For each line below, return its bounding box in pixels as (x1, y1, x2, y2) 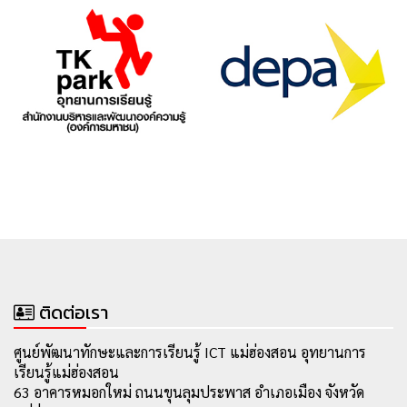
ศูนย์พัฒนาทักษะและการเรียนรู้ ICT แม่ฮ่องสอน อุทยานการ (14, 342, 366, 362)
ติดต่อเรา (39, 298, 108, 326)
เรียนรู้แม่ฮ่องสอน (14, 362, 119, 382)
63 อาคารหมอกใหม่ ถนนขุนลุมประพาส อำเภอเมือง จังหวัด (14, 382, 364, 402)
